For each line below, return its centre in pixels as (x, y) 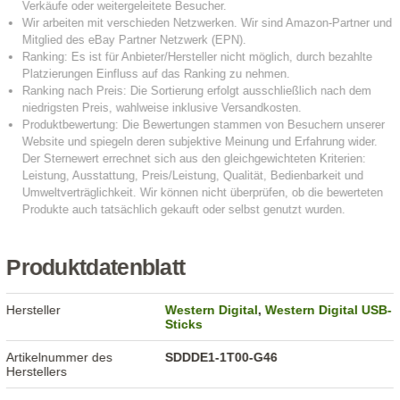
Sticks (184, 325)
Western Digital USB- (329, 310)
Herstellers (37, 372)
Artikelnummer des (60, 358)
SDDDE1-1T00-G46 (222, 358)
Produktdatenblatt (96, 268)
